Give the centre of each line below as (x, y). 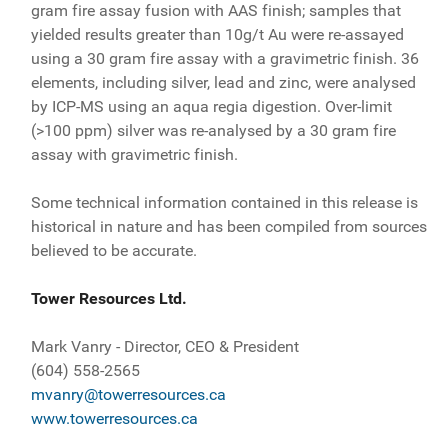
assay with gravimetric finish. (136, 154)
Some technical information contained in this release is (224, 202)
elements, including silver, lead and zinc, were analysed (223, 82)
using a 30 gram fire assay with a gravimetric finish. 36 (224, 58)
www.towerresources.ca (114, 418)
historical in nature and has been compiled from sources (228, 226)
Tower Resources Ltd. (108, 298)
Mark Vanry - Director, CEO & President (164, 346)
